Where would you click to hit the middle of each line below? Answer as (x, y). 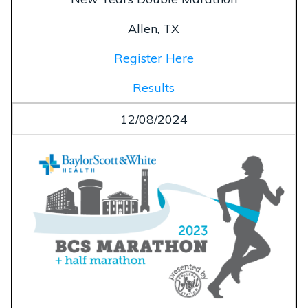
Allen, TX (154, 28)
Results (154, 87)
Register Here (154, 58)
